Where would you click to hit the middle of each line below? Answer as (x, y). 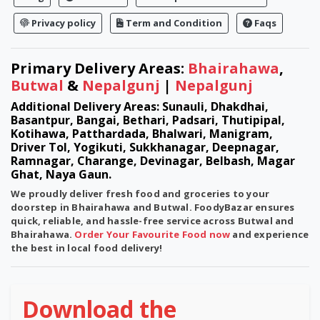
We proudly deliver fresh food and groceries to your (140, 194)
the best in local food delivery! (87, 248)
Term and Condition (173, 23)
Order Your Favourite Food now (152, 234)
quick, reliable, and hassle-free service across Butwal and (152, 221)
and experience (270, 234)
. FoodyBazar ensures (242, 207)
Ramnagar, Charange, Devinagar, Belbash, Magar (153, 161)
